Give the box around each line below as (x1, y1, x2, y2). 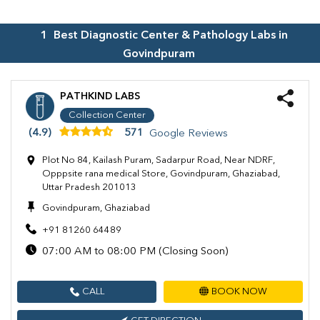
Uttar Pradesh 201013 (42, 183, 136, 193)
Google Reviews (149, 128, 228, 139)
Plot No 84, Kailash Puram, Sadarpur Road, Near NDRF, (42, 156, 275, 166)
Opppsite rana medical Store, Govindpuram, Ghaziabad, (42, 169, 280, 179)
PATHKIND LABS (60, 91, 140, 102)
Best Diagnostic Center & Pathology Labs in (54, 30, 288, 42)
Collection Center (69, 111, 146, 121)
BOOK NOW (211, 287, 267, 297)
